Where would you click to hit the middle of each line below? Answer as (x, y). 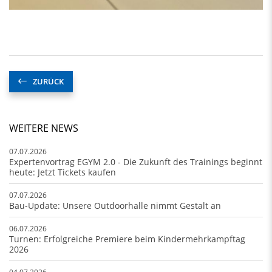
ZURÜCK (48, 82)
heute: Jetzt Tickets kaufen (63, 172)
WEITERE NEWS (44, 128)
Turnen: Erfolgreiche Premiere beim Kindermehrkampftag (127, 239)
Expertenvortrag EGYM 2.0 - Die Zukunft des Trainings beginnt (136, 162)
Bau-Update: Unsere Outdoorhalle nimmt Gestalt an (115, 206)
